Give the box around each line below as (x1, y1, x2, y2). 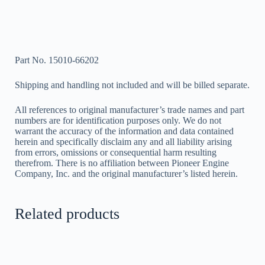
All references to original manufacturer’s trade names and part (15, 104, 244, 115)
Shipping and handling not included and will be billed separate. (15, 79, 250, 90)
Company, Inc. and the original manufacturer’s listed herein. (15, 168, 238, 179)
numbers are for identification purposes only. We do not (15, 115, 221, 125)
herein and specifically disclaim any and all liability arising (15, 136, 232, 147)
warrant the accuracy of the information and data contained (15, 125, 234, 136)
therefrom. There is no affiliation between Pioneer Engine (15, 157, 229, 168)
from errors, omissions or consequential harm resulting (15, 147, 216, 157)
